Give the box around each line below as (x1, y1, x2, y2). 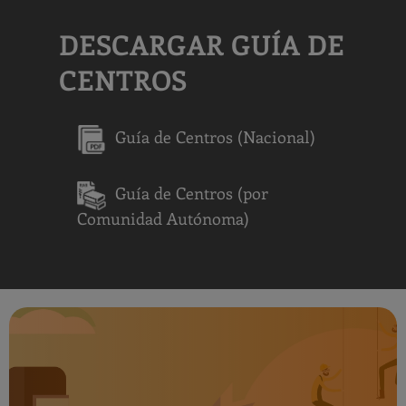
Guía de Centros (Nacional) (115, 126, 315, 149)
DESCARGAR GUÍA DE (59, 26, 344, 63)
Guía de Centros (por (115, 182, 268, 205)
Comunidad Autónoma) (77, 208, 249, 229)
